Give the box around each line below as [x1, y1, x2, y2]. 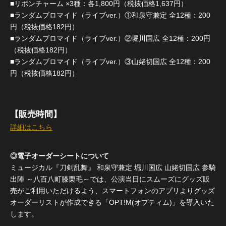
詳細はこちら [10, 123, 52, 131]
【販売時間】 [10, 109, 62, 119]
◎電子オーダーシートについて [10, 151, 109, 160]
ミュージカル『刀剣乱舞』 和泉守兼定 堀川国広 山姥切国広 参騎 [10, 163, 216, 172]
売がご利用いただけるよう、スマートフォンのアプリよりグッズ [10, 186, 215, 195]
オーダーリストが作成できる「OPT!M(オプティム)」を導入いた [10, 198, 214, 206]
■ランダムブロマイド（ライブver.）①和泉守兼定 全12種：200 [10, 11, 210, 19]
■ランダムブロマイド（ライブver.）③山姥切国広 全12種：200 [10, 57, 210, 66]
